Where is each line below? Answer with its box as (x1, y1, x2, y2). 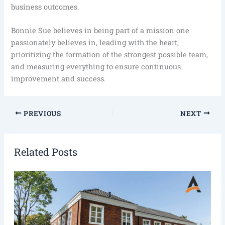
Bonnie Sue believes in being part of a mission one (11, 26, 190, 36)
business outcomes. (11, 2, 80, 12)
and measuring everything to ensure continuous (11, 62, 181, 72)
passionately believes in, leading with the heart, (11, 38, 179, 48)
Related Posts (14, 145, 77, 159)
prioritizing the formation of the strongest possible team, (11, 50, 208, 60)
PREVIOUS (22, 108, 61, 118)
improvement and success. (11, 74, 106, 84)
